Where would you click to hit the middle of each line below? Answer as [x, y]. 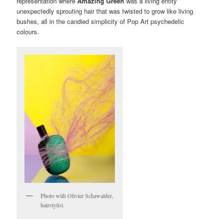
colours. [28, 32]
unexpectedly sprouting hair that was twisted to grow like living [105, 11]
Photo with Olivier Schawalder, [77, 196]
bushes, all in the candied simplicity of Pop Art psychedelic [101, 22]
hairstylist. [53, 205]
